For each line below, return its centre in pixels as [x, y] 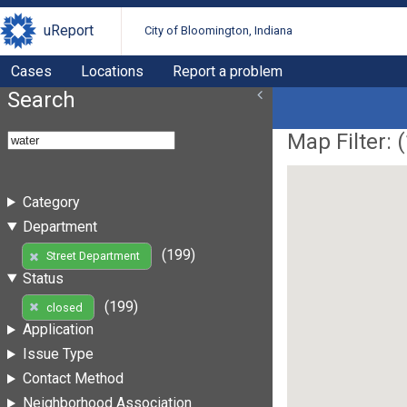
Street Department [93, 256]
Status [43, 278]
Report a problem [228, 71]
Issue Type [58, 354]
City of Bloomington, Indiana [219, 31]
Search [41, 99]
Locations [112, 71]
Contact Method [73, 379]
